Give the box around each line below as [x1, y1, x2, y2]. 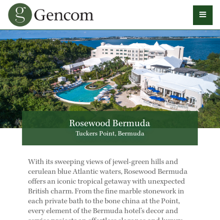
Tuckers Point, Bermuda [75, 131, 144, 137]
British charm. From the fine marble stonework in [27, 188, 184, 196]
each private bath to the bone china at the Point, [27, 198, 180, 206]
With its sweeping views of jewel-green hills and [27, 159, 178, 166]
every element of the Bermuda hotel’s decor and [27, 208, 178, 216]
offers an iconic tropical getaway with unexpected [27, 178, 185, 186]
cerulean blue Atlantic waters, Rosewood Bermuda [27, 168, 188, 176]
